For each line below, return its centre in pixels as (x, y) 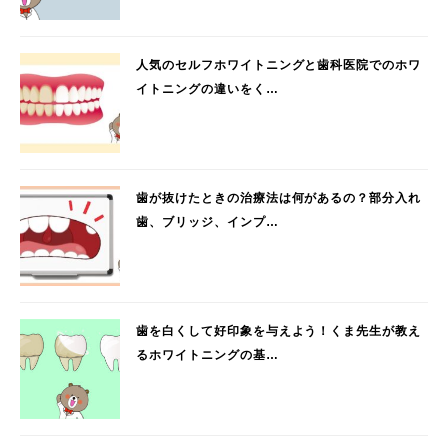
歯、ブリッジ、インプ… (207, 222)
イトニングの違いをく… (207, 89)
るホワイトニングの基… (207, 355)
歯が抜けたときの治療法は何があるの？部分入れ (279, 198)
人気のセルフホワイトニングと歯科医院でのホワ (279, 65)
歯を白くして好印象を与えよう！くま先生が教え (279, 331)
